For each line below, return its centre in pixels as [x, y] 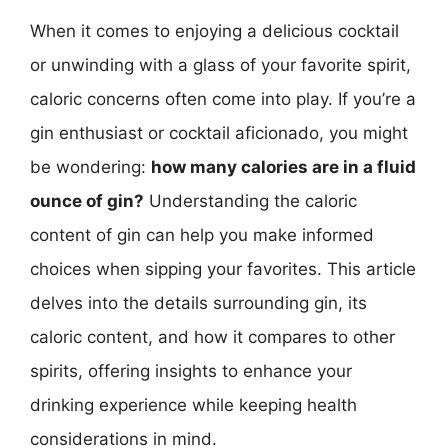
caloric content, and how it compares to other [212, 336]
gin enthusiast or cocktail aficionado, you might [219, 132]
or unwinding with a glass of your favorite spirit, [220, 64]
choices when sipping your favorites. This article [223, 268]
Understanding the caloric [250, 200]
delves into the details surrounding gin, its [198, 302]
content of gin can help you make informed [202, 234]
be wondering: [90, 166]
